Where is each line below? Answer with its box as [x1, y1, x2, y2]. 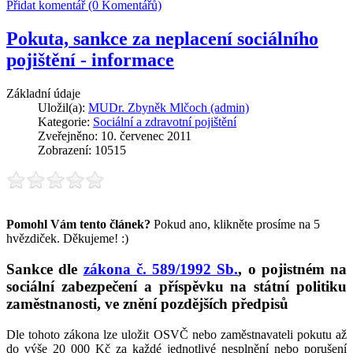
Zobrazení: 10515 [38, 143, 126, 158]
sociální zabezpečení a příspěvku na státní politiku [6, 277, 347, 295]
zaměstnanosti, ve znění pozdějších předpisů [6, 295, 288, 312]
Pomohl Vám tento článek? [6, 217, 150, 232]
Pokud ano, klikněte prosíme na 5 [150, 217, 320, 232]
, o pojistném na [238, 260, 347, 277]
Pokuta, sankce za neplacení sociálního [6, 28, 318, 50]
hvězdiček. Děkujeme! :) [6, 232, 128, 246]
